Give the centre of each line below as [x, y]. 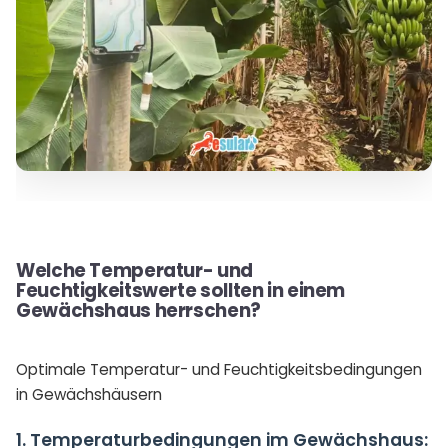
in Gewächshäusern [89, 394]
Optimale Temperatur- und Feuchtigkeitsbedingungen [219, 369]
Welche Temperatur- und [134, 270]
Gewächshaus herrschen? [138, 310]
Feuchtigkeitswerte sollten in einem [181, 290]
